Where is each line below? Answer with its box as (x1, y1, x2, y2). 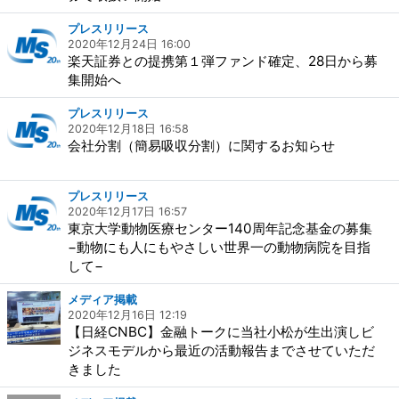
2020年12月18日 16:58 (68, 122, 189, 135)
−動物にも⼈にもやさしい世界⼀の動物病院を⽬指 (68, 239, 370, 256)
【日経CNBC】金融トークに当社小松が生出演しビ (68, 323, 374, 340)
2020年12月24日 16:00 (68, 37, 191, 51)
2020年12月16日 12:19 (68, 308, 187, 322)
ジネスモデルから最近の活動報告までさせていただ (68, 342, 375, 359)
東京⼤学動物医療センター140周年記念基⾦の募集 (68, 220, 372, 237)
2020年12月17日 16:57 (68, 205, 187, 218)
